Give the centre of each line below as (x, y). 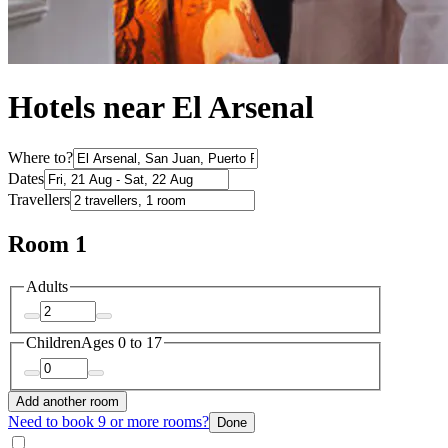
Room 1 (47, 243)
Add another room (67, 401)
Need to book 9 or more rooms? (108, 421)
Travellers (39, 199)
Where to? (40, 157)
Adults (47, 286)
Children (53, 343)
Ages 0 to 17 (121, 343)
